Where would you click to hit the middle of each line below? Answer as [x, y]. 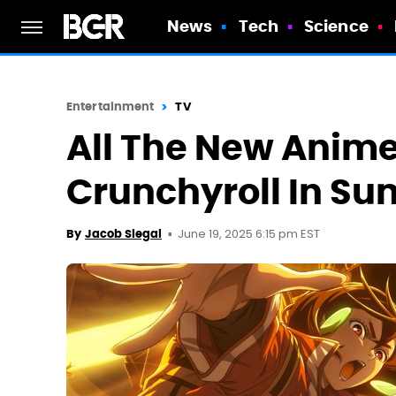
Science [336, 26]
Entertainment [110, 107]
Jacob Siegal [123, 234]
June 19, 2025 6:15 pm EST [249, 235]
